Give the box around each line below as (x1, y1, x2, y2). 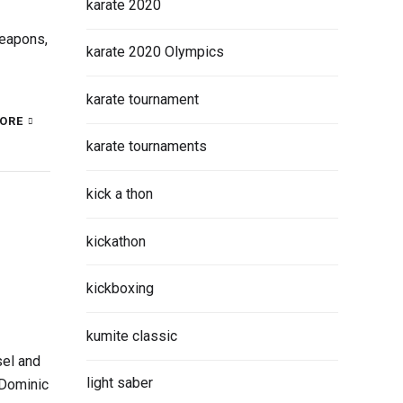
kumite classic (86, 327, 177, 345)
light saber (86, 374, 153, 392)
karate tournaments (86, 138, 207, 156)
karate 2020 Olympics (86, 43, 224, 61)
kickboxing (86, 280, 154, 298)
